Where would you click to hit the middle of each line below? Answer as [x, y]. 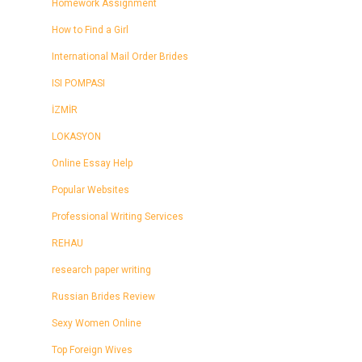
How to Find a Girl [90, 29]
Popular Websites [90, 189]
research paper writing [101, 269]
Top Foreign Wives [92, 349]
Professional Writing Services [118, 216]
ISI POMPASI [78, 83]
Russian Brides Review [103, 296]
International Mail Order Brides [120, 56]
